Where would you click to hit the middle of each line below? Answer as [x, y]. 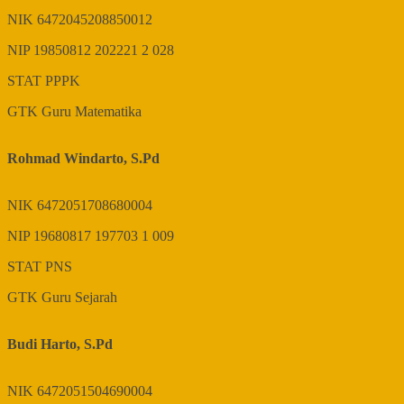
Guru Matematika [92, 112]
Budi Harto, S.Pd [60, 344]
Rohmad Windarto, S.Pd [83, 159]
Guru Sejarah [79, 298]
